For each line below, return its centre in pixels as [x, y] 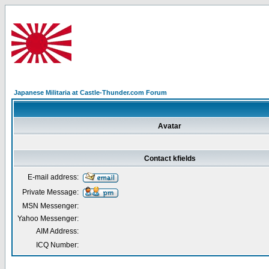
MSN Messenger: [50, 206]
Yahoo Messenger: [48, 219]
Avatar [170, 126]
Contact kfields [170, 159]
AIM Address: [57, 231]
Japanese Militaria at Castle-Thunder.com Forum [90, 92]
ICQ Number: [57, 245]
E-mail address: [53, 177]
